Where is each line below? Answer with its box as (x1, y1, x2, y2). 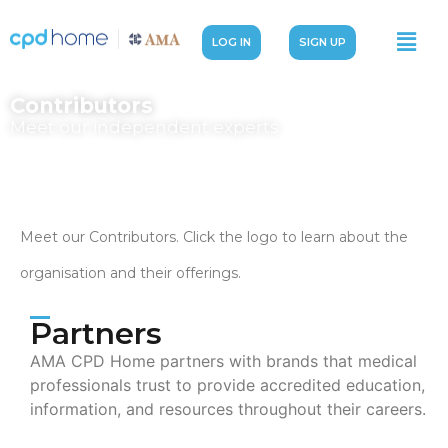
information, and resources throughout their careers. (30, 399, 426, 420)
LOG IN (212, 35, 251, 49)
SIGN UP (299, 35, 347, 49)
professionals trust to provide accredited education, (30, 375, 425, 396)
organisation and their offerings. (20, 264, 241, 283)
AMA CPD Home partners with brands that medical (30, 351, 417, 372)
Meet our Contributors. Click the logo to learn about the (20, 228, 408, 247)
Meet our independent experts (10, 117, 279, 138)
